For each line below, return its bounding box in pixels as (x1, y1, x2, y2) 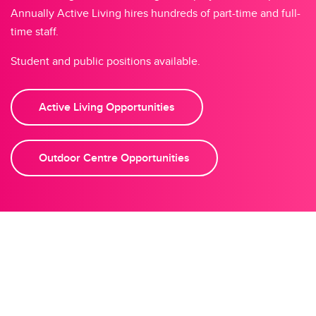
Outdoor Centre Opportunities (39, 149, 190, 166)
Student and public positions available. (11, 52, 203, 69)
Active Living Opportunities (39, 98, 175, 115)
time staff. (11, 23, 59, 39)
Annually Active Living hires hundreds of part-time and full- (11, 4, 300, 21)
